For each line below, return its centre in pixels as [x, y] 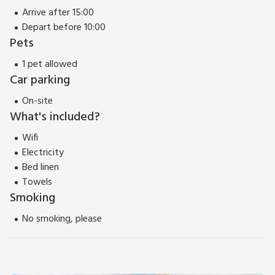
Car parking [40, 81]
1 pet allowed [50, 65]
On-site [37, 102]
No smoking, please [62, 219]
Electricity [43, 153]
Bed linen [41, 168]
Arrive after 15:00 [58, 13]
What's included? [55, 118]
